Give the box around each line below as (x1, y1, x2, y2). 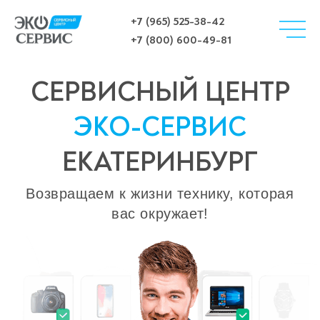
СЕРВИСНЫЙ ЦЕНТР (30, 75, 290, 109)
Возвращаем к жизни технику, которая (26, 186, 294, 201)
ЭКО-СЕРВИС (74, 110, 246, 144)
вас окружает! (111, 206, 209, 221)
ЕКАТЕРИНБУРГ (62, 145, 258, 179)
